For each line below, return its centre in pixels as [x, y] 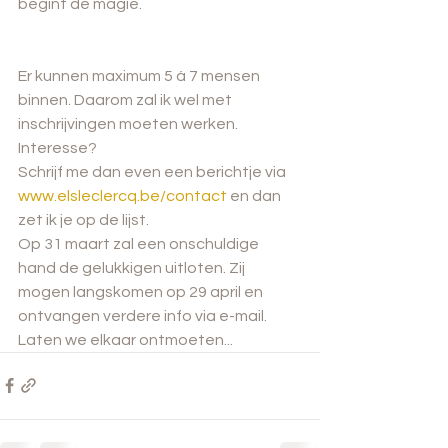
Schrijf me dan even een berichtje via [153, 171]
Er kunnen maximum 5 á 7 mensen [140, 75]
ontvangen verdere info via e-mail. [142, 315]
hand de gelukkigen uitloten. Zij [133, 267]
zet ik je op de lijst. [83, 219]
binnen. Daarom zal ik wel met [126, 99]
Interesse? [57, 147]
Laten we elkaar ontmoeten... [125, 339]
